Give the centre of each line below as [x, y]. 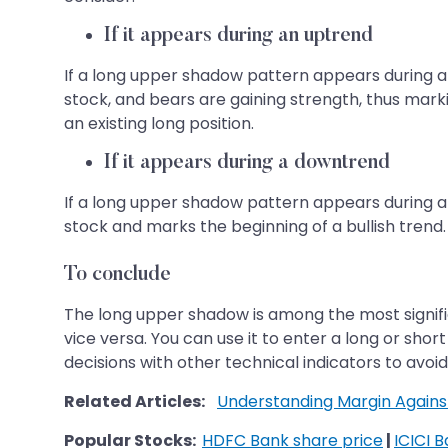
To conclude [117, 274]
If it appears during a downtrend [247, 162]
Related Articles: [134, 401]
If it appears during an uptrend [238, 35]
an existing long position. [159, 123]
